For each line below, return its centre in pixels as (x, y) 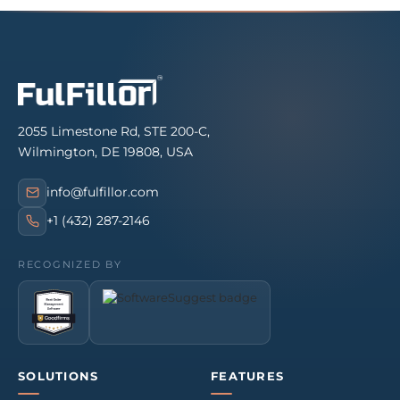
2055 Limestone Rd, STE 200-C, (114, 131)
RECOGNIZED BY (70, 264)
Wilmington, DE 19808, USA (105, 151)
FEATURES (248, 376)
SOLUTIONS (58, 376)
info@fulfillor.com (103, 192)
